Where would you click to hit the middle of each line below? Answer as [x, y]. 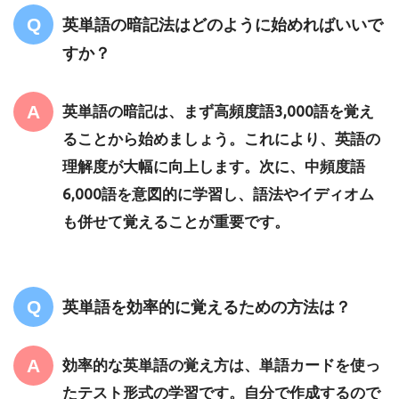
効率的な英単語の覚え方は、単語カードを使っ [221, 365]
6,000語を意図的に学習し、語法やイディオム [218, 194]
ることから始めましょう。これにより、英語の [221, 139]
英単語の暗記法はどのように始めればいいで [223, 24]
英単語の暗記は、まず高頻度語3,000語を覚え [218, 111]
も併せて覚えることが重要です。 [176, 222]
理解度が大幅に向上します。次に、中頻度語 [214, 167]
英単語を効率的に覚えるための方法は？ [207, 307]
